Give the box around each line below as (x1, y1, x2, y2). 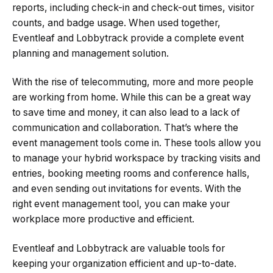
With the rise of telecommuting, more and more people (12, 76, 253, 88)
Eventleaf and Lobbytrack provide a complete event (12, 32, 244, 44)
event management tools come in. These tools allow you (12, 137, 261, 149)
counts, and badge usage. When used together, (12, 16, 221, 29)
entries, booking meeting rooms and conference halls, (12, 168, 250, 180)
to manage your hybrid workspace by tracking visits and (12, 152, 260, 165)
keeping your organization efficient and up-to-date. (12, 257, 236, 269)
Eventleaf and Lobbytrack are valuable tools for (12, 242, 225, 254)
